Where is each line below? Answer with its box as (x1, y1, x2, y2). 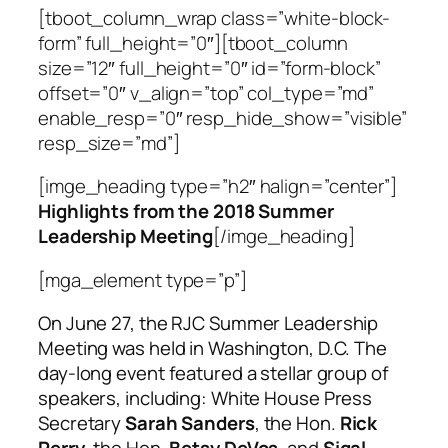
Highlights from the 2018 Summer (38, 198, 334, 225)
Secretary (38, 410, 126, 437)
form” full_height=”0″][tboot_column (38, 29, 348, 56)
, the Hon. (254, 410, 340, 437)
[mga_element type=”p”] (38, 266, 247, 293)
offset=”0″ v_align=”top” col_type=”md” (38, 79, 375, 106)
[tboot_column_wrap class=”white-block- (38, 4, 391, 31)
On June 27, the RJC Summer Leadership (38, 310, 379, 337)
